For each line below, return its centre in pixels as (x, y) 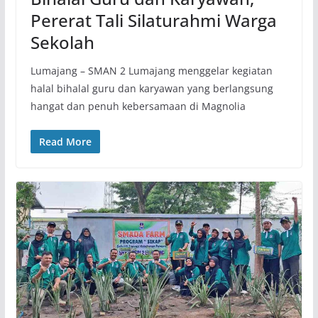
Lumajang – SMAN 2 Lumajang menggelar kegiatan (151, 70)
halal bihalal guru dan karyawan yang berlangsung (152, 88)
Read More (65, 141)
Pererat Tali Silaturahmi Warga (153, 20)
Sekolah (62, 42)
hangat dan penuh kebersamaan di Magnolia (138, 106)
